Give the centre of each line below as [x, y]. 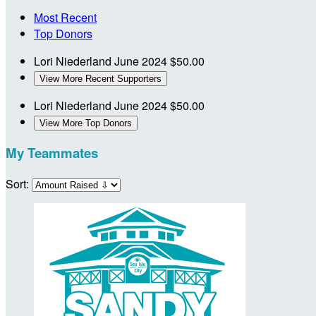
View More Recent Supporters [101, 78]
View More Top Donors [86, 123]
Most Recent [65, 17]
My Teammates [52, 153]
